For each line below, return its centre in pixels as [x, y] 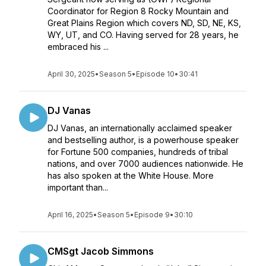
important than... [78, 187]
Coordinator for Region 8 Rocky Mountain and [138, 11]
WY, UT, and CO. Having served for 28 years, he [143, 35]
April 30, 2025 [71, 74]
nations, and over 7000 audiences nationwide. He [145, 164]
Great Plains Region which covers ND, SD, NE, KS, [144, 23]
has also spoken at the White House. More [131, 175]
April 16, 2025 [70, 215]
